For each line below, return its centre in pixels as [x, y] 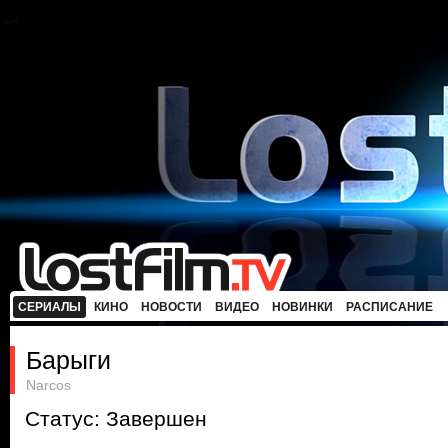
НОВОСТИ [171, 307]
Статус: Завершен [116, 419]
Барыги [68, 360]
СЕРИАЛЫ [49, 307]
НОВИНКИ [302, 307]
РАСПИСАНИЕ [389, 307]
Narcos [48, 385]
